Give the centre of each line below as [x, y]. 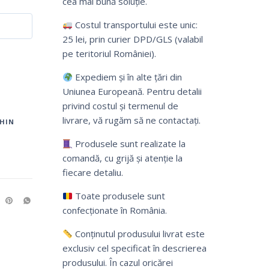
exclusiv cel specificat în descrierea [134, 248]
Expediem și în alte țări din [127, 77]
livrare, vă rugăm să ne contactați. [131, 120]
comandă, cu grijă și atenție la [122, 158]
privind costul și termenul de [120, 106]
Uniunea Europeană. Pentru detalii [132, 92]
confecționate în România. [114, 210]
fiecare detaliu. [92, 173]
